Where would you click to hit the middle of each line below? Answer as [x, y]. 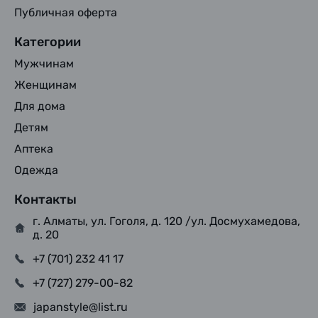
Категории [48, 42]
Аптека [34, 149]
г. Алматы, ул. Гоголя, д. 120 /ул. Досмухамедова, [166, 221]
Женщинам [45, 85]
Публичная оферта [66, 12]
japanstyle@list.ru [81, 307]
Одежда [36, 170]
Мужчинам [44, 64]
